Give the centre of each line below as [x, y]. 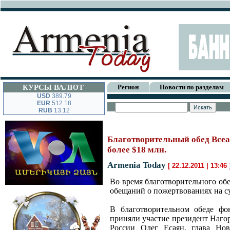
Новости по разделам [192, 87]
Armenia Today [137, 165]
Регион [128, 87]
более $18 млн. [137, 150]
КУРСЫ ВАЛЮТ [53, 87]
